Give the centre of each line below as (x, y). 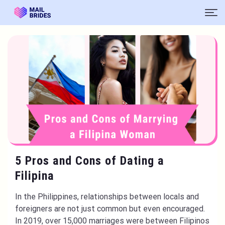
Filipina (36, 176)
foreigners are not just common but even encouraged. (110, 209)
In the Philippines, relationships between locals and (107, 197)
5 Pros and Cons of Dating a (90, 161)
